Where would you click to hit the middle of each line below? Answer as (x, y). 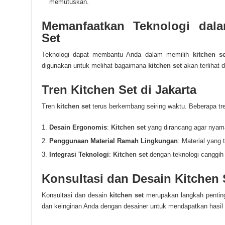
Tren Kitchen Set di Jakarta (119, 90)
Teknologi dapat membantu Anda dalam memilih (117, 54)
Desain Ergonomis (78, 127)
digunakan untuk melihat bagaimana (95, 66)
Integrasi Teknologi (79, 154)
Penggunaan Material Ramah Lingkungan (113, 141)
